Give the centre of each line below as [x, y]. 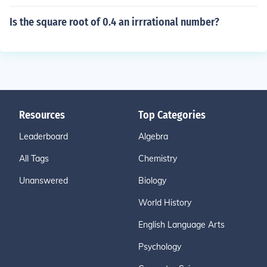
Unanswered [44, 181]
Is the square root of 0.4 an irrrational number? [114, 22]
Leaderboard [44, 136]
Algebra [153, 136]
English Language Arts [181, 225]
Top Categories [172, 115]
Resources [42, 115]
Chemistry [158, 159]
